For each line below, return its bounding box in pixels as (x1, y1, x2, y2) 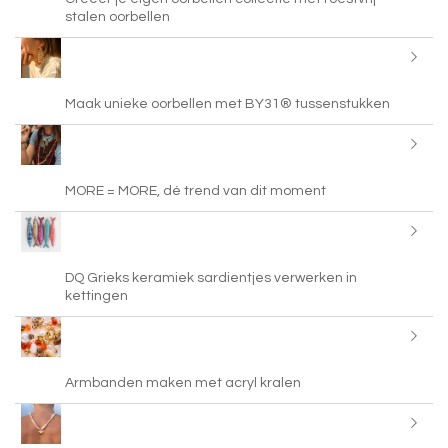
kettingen (65, 288, 128, 303)
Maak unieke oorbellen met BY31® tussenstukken (65, 96, 390, 111)
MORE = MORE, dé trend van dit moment (65, 183, 326, 198)
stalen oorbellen (65, 9, 170, 24)
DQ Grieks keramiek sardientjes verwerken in (65, 270, 357, 285)
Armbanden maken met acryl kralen (65, 375, 301, 390)
